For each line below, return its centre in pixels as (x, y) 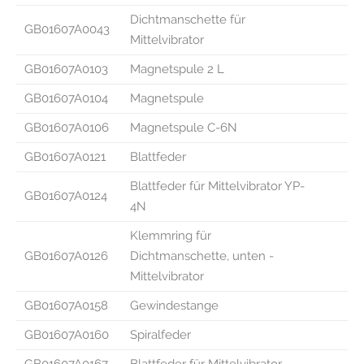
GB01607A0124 (66, 195)
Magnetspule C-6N (184, 127)
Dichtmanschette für (188, 19)
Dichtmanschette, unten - (202, 256)
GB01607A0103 (66, 69)
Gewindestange (174, 305)
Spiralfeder (160, 334)
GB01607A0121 (65, 156)
